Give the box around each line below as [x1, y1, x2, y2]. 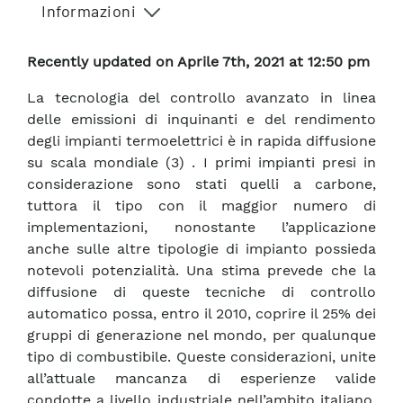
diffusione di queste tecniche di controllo [27, 283, 376, 301]
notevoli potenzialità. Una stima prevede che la [27, 262, 376, 280]
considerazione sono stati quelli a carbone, [27, 175, 376, 193]
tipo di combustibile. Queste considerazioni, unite [27, 348, 376, 366]
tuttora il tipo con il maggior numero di [27, 197, 376, 215]
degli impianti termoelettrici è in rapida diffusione [27, 132, 376, 150]
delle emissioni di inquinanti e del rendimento [27, 111, 376, 129]
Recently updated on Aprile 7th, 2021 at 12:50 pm [27, 53, 370, 71]
